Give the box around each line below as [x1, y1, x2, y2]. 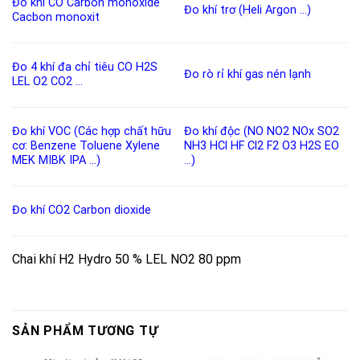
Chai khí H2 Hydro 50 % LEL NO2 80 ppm [12, 252, 241, 268]
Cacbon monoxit [12, 10, 100, 25]
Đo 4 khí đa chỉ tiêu [12, 60, 114, 75]
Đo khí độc [184, 125, 241, 139]
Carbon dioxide [73, 203, 151, 218]
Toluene [80, 139, 122, 153]
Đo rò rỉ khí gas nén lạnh [184, 67, 312, 82]
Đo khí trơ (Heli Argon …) [184, 3, 312, 18]
